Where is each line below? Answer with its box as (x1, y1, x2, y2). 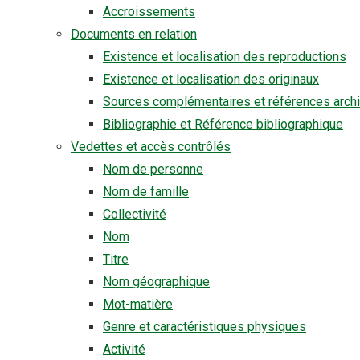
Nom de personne (103, 162, 203, 177)
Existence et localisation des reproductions (103, 49, 346, 64)
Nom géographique (103, 274, 210, 289)
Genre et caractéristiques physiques (103, 319, 306, 334)
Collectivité (103, 207, 166, 222)
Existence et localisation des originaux (103, 72, 319, 87)
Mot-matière (103, 297, 173, 312)
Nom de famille (103, 184, 189, 199)
